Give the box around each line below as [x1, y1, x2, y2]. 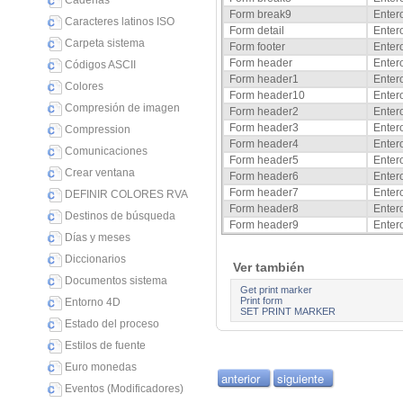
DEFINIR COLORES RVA [65, 188, 188, 201]
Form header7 [229, 186, 301, 200]
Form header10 [229, 89, 308, 103]
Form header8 [229, 202, 301, 216]
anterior [221, 370, 260, 388]
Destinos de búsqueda [65, 210, 175, 222]
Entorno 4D [65, 296, 121, 309]
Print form [239, 295, 282, 307]
